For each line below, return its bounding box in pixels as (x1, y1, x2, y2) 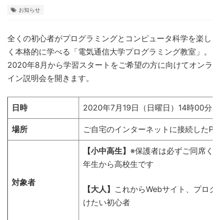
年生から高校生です (83, 159, 154, 169)
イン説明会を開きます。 (7, 73, 94, 83)
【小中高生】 (83, 146, 130, 156)
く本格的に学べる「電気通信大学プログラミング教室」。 (7, 47, 212, 57)
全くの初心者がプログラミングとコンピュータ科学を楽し (7, 33, 212, 44)
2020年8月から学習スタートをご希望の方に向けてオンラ (7, 60, 213, 70)
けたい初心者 (83, 197, 130, 208)
